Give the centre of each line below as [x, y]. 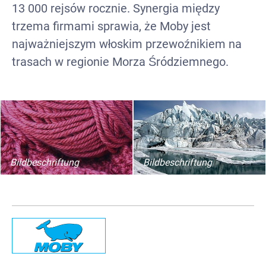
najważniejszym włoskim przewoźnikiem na [127, 44]
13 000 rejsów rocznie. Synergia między [116, 8]
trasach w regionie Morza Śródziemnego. [120, 62]
